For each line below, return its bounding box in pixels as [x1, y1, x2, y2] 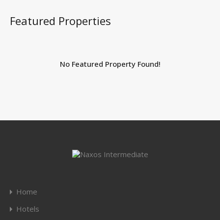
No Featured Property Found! [59, 58, 161, 69]
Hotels [16, 204, 39, 214]
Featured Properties [10, 13, 111, 28]
